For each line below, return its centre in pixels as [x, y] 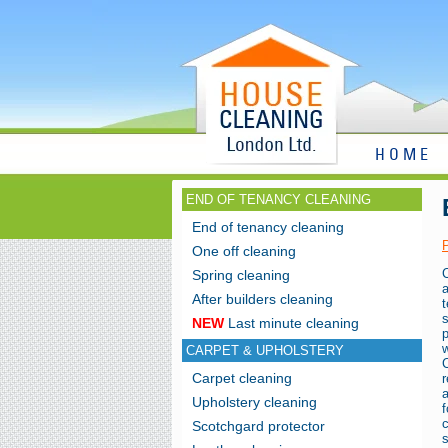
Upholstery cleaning [254, 402]
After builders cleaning [262, 299]
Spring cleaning [241, 275]
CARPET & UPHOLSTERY [265, 350]
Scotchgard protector [258, 426]
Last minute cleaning [291, 323]
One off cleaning [244, 251]
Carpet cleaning [242, 378]
